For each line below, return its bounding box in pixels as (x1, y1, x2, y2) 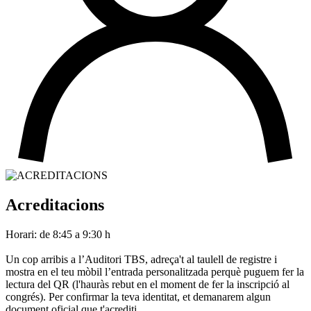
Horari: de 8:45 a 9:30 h (6, 228, 110, 240)
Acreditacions (6, 195, 104, 214)
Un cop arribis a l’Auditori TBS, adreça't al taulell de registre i (6, 253, 277, 265)
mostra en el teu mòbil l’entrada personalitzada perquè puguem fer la (6, 265, 304, 278)
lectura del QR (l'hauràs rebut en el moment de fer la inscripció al (6, 278, 289, 290)
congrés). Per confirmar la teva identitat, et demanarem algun (6, 290, 271, 303)
